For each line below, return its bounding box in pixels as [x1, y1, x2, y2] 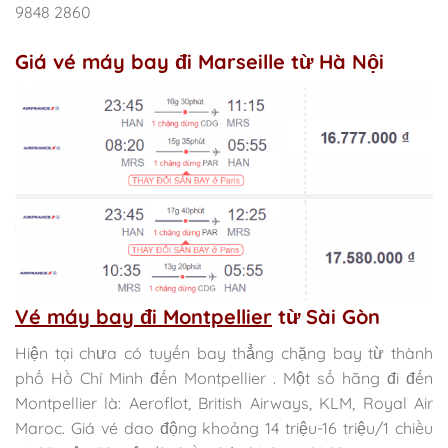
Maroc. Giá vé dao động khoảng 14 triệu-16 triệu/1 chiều [15, 418, 433, 439]
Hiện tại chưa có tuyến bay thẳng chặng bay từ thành [15, 343, 433, 364]
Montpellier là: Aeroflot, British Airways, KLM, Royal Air [15, 393, 433, 414]
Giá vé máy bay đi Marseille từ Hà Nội [15, 48, 384, 74]
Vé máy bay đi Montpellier [15, 304, 272, 330]
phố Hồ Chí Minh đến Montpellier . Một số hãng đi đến [15, 368, 433, 389]
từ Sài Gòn [272, 304, 380, 330]
